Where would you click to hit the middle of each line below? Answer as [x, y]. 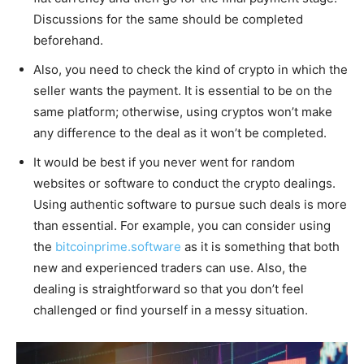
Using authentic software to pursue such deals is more [190, 204]
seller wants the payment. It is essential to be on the [183, 90]
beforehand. [68, 40]
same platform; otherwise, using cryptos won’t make [183, 111]
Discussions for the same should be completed [168, 19]
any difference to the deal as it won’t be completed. [180, 132]
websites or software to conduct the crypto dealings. [184, 183]
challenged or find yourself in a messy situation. [171, 310]
